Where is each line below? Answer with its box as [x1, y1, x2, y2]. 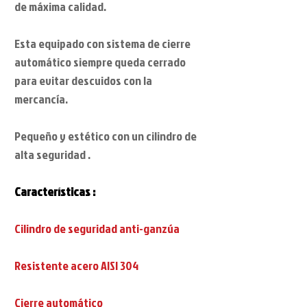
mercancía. [14, 90, 68, 108]
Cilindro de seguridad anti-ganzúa [14, 219, 180, 237]
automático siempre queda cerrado [14, 53, 186, 71]
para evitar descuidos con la [14, 71, 152, 89]
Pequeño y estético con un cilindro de [14, 127, 197, 145]
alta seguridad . [14, 145, 90, 163]
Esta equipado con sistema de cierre [14, 34, 191, 52]
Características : [14, 182, 95, 200]
